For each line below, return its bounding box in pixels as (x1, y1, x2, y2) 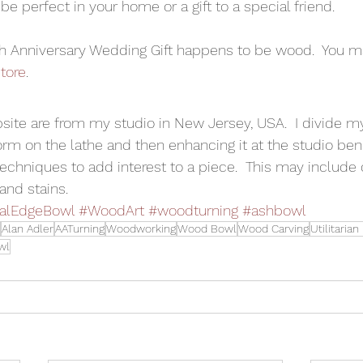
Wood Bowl (177, 222, 237, 236)
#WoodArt (79, 202, 144, 220)
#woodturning (148, 202, 238, 220)
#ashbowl (242, 202, 306, 220)
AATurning (55, 222, 105, 236)
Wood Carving (238, 222, 309, 236)
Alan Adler (2, 222, 53, 236)
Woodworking (106, 222, 176, 236)
